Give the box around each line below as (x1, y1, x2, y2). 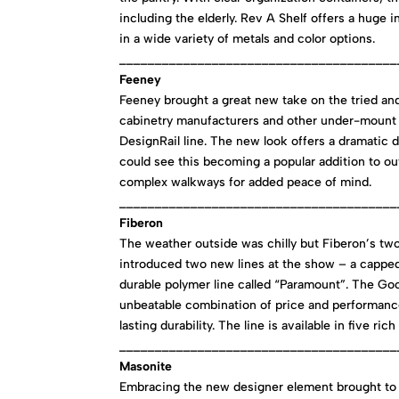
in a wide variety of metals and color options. (119, 31, 376, 46)
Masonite (119, 359, 173, 374)
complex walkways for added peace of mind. (119, 175, 372, 190)
